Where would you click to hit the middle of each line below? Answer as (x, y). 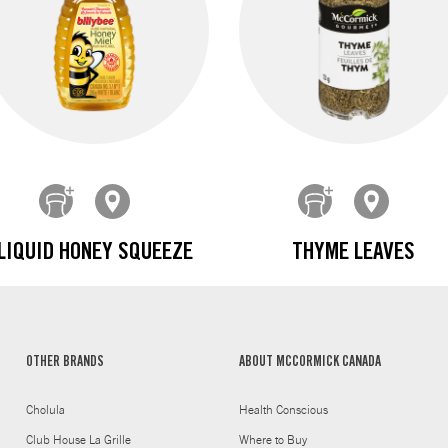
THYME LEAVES (353, 254)
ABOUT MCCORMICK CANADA (309, 363)
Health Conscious (283, 410)
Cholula (45, 410)
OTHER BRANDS (64, 363)
